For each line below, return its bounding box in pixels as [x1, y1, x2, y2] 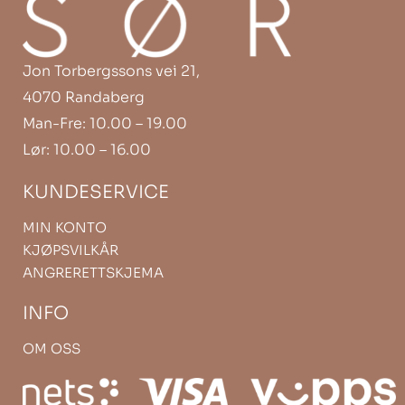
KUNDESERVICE [23, 180, 169, 203]
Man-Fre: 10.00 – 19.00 [23, 113, 187, 133]
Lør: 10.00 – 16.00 [23, 139, 151, 159]
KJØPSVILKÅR [23, 240, 118, 259]
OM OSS [23, 339, 80, 357]
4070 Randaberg [23, 87, 145, 107]
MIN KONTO [23, 218, 107, 236]
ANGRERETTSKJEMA [23, 263, 164, 281]
